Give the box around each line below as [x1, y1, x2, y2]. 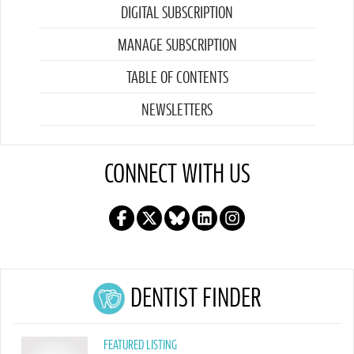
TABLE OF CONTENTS [126, 70, 228, 86]
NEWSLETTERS [141, 102, 213, 119]
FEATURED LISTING [103, 338, 177, 352]
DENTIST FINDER [130, 286, 262, 312]
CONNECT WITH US [104, 162, 250, 188]
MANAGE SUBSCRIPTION [117, 37, 237, 54]
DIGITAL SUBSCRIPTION [121, 5, 233, 21]
